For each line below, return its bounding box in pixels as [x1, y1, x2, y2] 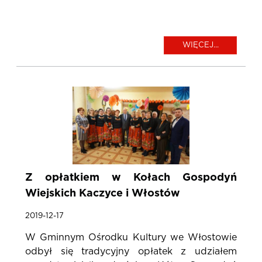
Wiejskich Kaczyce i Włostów [25, 188, 180, 199]
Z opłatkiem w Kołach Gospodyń [25, 173, 237, 184]
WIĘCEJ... [182, 41, 219, 49]
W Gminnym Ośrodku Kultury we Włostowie [25, 233, 237, 243]
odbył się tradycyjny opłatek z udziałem [25, 247, 237, 257]
